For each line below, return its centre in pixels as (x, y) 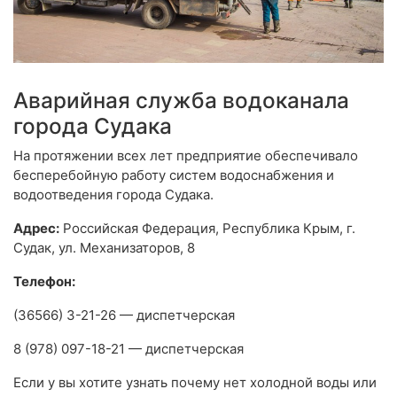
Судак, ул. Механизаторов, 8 (104, 248)
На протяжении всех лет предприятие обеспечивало (186, 156)
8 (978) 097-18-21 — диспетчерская (128, 349)
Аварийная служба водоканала (181, 101)
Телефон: (44, 282)
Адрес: (36, 229)
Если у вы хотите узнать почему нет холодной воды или (195, 383)
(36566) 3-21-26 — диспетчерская (124, 315)
